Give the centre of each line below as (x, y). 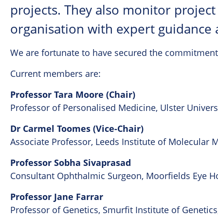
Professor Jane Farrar (57, 197)
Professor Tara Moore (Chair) (73, 95)
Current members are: (56, 74)
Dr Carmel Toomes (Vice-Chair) (77, 129)
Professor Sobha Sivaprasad (71, 163)
